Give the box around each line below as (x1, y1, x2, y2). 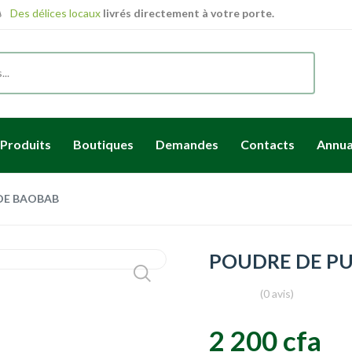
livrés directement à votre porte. (100, 6, 274, 20)
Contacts (240, 136, 295, 152)
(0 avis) (260, 286, 294, 300)
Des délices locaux (9, 6, 101, 20)
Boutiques (73, 136, 134, 152)
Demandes (156, 136, 218, 152)
